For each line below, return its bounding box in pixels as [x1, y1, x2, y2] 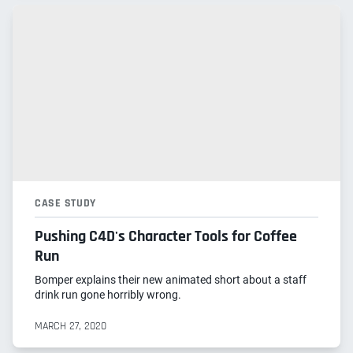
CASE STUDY [35, 196, 96, 211]
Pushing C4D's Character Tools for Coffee [35, 226, 297, 247]
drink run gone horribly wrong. [35, 288, 181, 302]
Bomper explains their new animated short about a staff [35, 273, 307, 287]
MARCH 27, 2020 [35, 319, 106, 334]
